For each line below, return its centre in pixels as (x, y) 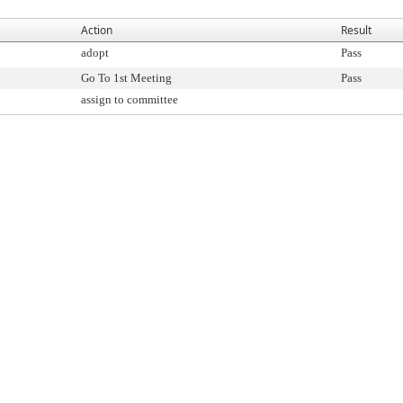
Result (356, 30)
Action (97, 30)
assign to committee (130, 99)
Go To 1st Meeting (126, 77)
